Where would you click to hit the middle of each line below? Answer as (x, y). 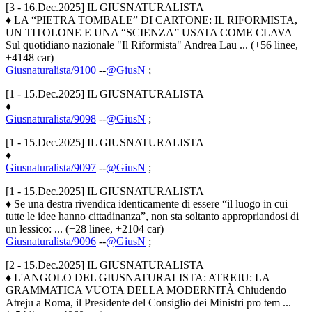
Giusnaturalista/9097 (51, 168)
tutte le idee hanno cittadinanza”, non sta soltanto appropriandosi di (152, 217)
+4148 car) (30, 58)
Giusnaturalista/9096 (51, 242)
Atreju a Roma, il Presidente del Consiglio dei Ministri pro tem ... (148, 303)
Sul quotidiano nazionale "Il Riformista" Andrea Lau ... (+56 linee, (152, 45)
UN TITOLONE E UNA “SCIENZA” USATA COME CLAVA (149, 33)
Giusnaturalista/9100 (51, 70)
